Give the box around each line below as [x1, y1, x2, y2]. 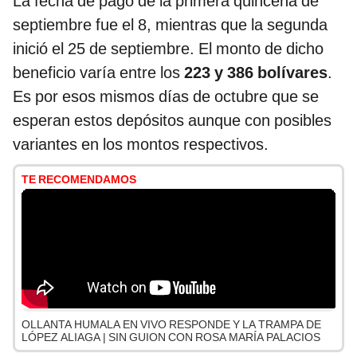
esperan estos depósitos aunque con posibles [13, 110, 331, 130]
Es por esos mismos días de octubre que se [13, 86, 319, 106]
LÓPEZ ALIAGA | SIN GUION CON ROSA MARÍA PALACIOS [22, 330, 320, 343]
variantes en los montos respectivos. [13, 134, 269, 154]
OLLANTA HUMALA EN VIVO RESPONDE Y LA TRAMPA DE [22, 317, 321, 331]
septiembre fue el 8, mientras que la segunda [13, 14, 328, 34]
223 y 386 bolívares [184, 62, 328, 82]
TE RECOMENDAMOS [22, 172, 136, 186]
